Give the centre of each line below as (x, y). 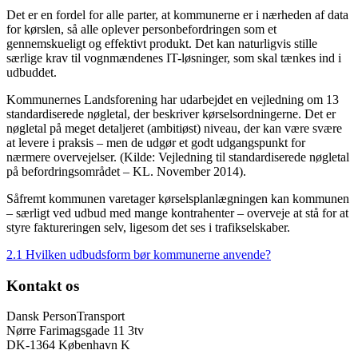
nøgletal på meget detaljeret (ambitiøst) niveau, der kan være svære (174, 128)
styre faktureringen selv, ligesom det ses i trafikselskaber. (148, 227)
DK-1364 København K (68, 345)
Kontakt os (43, 285)
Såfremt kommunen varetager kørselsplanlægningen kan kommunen (178, 198)
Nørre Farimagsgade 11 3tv (75, 331)
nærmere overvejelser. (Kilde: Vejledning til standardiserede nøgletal (178, 157)
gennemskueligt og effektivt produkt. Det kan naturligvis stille (162, 43)
